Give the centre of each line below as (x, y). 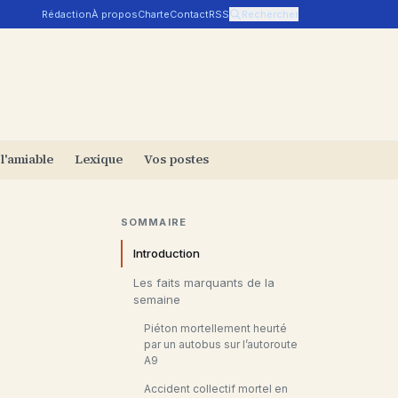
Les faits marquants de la (204, 283)
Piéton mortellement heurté (215, 328)
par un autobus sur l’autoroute (221, 344)
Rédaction (67, 14)
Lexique (99, 159)
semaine (157, 299)
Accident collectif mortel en (216, 389)
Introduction (167, 253)
